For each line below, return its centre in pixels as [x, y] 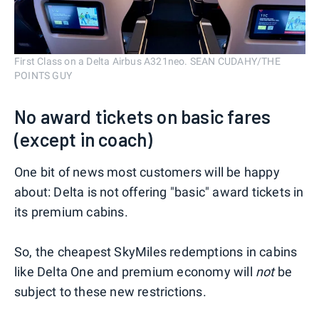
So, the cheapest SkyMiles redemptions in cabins [156, 252]
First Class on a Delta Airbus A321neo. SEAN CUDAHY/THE [147, 62]
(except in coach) [84, 140]
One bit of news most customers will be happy [147, 172]
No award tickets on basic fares [143, 117]
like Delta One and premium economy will [135, 272]
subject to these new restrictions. [110, 292]
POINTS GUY [43, 76]
